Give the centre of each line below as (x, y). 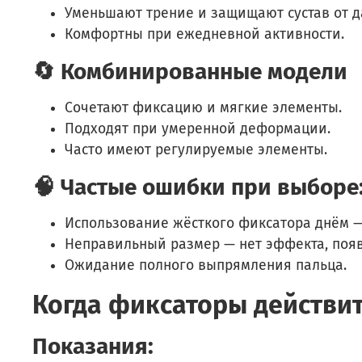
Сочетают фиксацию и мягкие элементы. (203, 107)
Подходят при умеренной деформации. (198, 128)
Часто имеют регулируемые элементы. (196, 149)
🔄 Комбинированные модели (190, 71)
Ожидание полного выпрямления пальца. (206, 265)
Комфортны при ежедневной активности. (204, 34)
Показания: (93, 346)
